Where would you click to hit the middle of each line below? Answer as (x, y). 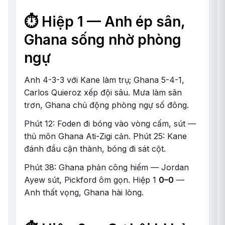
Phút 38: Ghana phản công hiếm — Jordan (106, 167)
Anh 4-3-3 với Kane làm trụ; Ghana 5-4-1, (104, 80)
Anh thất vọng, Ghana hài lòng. (84, 192)
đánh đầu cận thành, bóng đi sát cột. (95, 149)
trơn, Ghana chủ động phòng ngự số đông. (106, 105)
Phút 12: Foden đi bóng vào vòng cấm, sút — (110, 124)
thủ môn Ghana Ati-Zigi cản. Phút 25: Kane (105, 136)
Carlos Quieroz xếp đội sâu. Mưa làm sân (103, 92)
